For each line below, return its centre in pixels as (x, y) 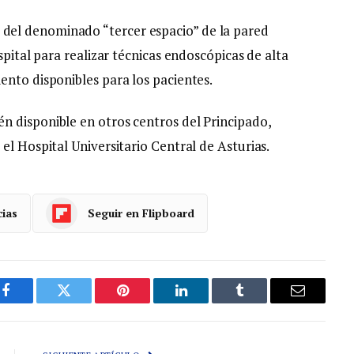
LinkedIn (206, 302)
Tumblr (259, 302)
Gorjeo (83, 302)
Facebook (32, 302)
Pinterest (146, 302)
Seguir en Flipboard (141, 213)
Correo (316, 302)
